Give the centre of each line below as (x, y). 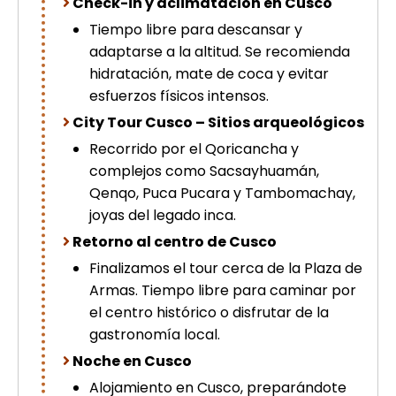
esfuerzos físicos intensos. (179, 96)
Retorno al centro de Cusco (175, 242)
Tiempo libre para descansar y (196, 30)
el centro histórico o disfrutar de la (209, 312)
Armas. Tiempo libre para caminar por (223, 290)
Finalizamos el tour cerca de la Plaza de (226, 268)
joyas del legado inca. (163, 215)
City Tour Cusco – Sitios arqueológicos (218, 122)
